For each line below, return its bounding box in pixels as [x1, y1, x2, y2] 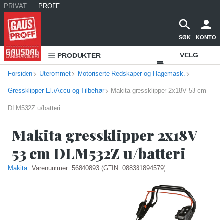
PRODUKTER [57, 52, 101, 59]
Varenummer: [32, 165, 72, 172]
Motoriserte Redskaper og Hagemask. [78, 70, 185, 77]
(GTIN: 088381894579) [101, 165, 165, 172]
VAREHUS [173, 70, 206, 78]
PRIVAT [4, 2, 27, 10]
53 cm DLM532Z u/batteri [12, 143, 186, 163]
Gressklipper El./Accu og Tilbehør [8, 87, 104, 94]
